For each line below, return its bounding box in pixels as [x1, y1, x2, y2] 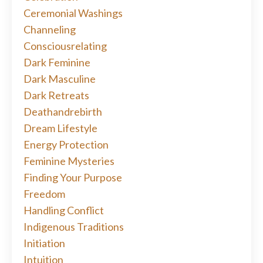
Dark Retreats [23, 89, 89, 102]
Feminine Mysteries [23, 154, 114, 168]
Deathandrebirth [23, 105, 102, 119]
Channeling [23, 23, 76, 36]
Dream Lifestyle [23, 122, 97, 135]
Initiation [23, 237, 65, 250]
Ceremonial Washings [23, 6, 123, 20]
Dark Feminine [23, 56, 90, 69]
